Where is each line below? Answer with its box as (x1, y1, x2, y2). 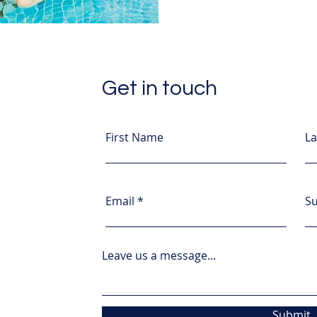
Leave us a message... (101, 247, 216, 263)
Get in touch (101, 76, 217, 99)
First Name (105, 129, 163, 145)
